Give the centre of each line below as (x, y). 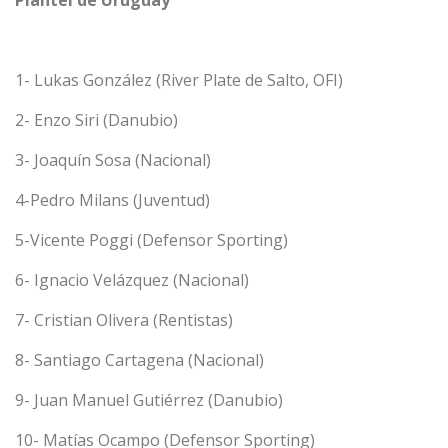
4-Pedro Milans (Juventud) (112, 200)
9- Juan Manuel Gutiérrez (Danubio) (149, 400)
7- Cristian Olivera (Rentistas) (124, 320)
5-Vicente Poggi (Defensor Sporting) (151, 240)
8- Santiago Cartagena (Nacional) (139, 360)
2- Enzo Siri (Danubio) (96, 120)
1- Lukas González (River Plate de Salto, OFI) (179, 80)
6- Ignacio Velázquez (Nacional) (132, 280)
